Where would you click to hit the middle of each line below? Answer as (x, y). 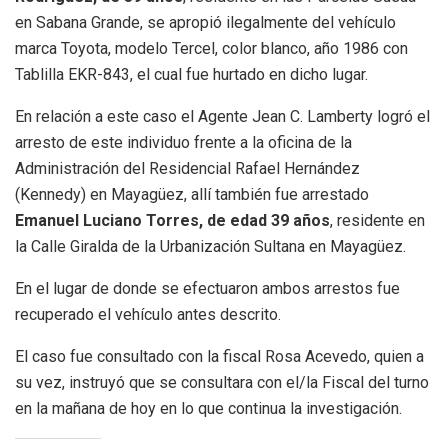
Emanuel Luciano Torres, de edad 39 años (172, 221)
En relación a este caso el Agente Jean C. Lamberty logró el (222, 117)
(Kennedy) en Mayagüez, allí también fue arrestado (192, 195)
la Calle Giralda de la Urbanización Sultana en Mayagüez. (210, 247)
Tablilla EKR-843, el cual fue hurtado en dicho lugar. (191, 75)
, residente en (377, 221)
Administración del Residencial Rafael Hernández (187, 169)
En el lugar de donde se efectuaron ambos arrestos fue (207, 289)
